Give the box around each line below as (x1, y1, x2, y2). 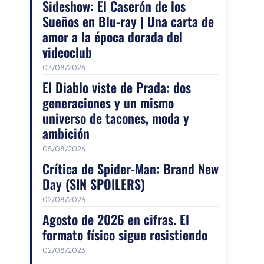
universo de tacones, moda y (42, 108, 189, 128)
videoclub (42, 42, 92, 62)
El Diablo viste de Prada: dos (42, 78, 191, 97)
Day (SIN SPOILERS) (42, 174, 145, 194)
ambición (42, 124, 90, 143)
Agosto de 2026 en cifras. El (42, 210, 189, 229)
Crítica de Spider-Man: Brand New (42, 159, 219, 179)
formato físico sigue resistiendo (42, 225, 207, 245)
